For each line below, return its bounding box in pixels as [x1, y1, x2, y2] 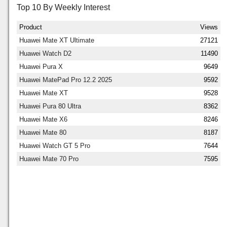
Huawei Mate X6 [19, 115, 67, 123]
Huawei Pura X [19, 62, 63, 70]
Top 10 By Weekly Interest [17, 3, 110, 12]
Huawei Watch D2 [19, 49, 71, 57]
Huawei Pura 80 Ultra [19, 102, 81, 110]
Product [19, 23, 42, 31]
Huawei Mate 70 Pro [19, 155, 79, 163]
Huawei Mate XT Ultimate [19, 36, 94, 44]
